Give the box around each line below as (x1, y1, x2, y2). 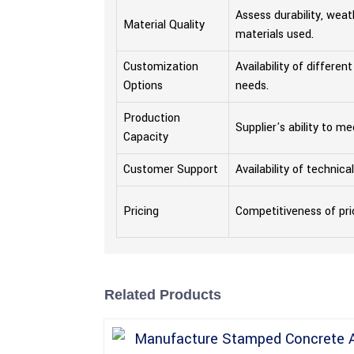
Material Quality (123, 17, 205, 34)
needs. (235, 77, 269, 95)
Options (123, 77, 163, 95)
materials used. (235, 26, 314, 43)
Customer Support (123, 161, 218, 179)
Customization (123, 58, 198, 76)
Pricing (123, 203, 159, 220)
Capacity (123, 129, 168, 146)
